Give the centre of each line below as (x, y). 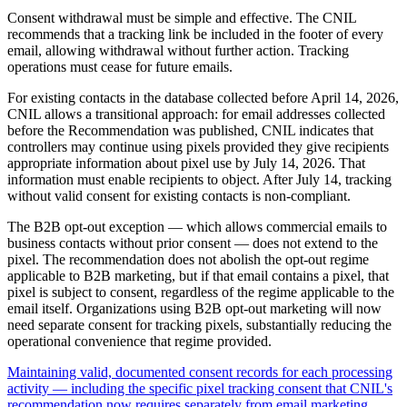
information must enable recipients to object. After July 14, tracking (199, 180)
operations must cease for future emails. (120, 67)
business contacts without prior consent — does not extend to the (193, 243)
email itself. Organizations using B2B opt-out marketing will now (194, 309)
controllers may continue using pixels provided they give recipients (198, 147)
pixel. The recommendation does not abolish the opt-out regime (188, 260)
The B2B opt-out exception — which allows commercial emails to (197, 227)
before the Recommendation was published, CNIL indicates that (190, 131)
